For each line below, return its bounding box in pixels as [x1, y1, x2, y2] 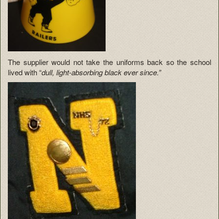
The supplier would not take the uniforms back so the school [8, 56, 211, 67]
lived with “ [8, 66, 42, 77]
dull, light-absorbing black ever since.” [42, 66, 161, 77]
